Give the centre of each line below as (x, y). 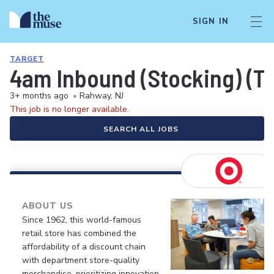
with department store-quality (81, 260)
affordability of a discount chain (84, 247)
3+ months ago (39, 96)
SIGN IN (210, 21)
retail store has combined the (79, 233)
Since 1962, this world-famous (82, 220)
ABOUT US (47, 206)
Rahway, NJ (102, 96)
